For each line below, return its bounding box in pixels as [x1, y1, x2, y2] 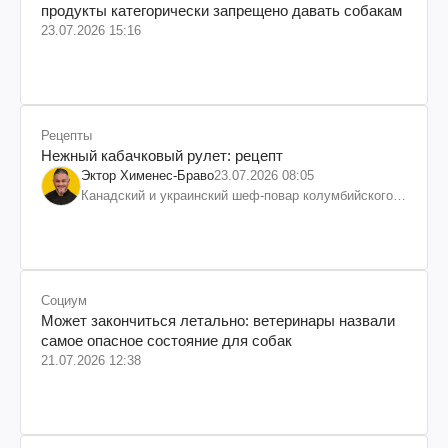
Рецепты [41, 127, 92, 143]
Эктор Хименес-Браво [81, 167, 214, 183]
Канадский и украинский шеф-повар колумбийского [81, 187, 393, 203]
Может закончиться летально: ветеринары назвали [41, 311, 395, 329]
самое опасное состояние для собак [41, 331, 292, 349]
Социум [41, 292, 87, 308]
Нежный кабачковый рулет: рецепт [41, 146, 283, 164]
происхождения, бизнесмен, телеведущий [81, 207, 337, 223]
